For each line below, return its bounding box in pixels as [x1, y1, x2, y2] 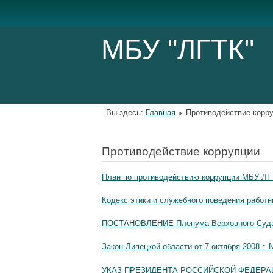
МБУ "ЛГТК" [101, 34, 255, 65]
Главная [146, 108, 175, 118]
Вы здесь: [106, 108, 146, 118]
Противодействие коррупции [102, 145, 260, 158]
